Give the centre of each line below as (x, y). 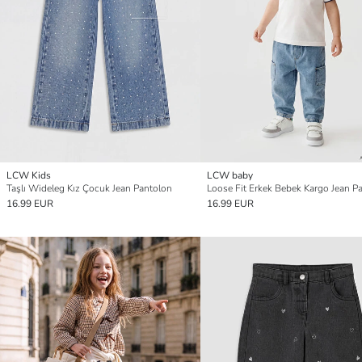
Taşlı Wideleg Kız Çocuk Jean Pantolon (89, 188)
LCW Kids (29, 175)
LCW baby (230, 175)
